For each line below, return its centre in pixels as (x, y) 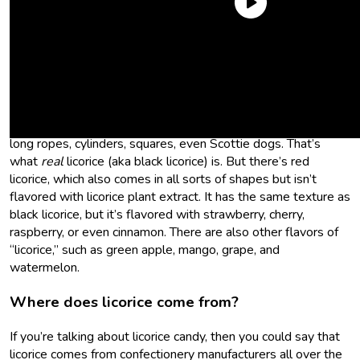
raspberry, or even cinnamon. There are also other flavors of (174, 233)
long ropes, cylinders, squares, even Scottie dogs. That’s (165, 144)
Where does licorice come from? (124, 303)
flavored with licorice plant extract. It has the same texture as (180, 197)
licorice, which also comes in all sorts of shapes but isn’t (163, 180)
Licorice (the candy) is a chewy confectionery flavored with (171, 91)
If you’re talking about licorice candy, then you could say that (175, 336)
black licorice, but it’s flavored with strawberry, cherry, (157, 215)
